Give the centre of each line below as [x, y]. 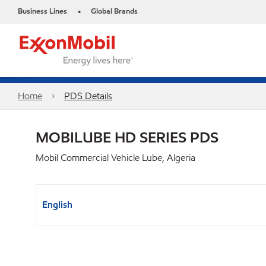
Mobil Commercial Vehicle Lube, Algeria [115, 158]
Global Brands [114, 11]
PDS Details [88, 96]
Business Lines [42, 11]
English [57, 205]
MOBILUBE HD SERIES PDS [127, 137]
